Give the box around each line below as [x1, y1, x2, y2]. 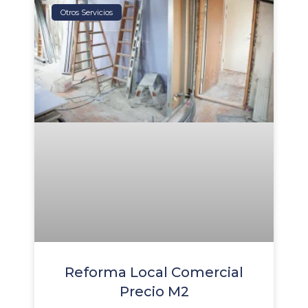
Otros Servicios [60, 7, 113, 17]
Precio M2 [119, 283, 189, 300]
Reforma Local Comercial [65, 263, 243, 280]
